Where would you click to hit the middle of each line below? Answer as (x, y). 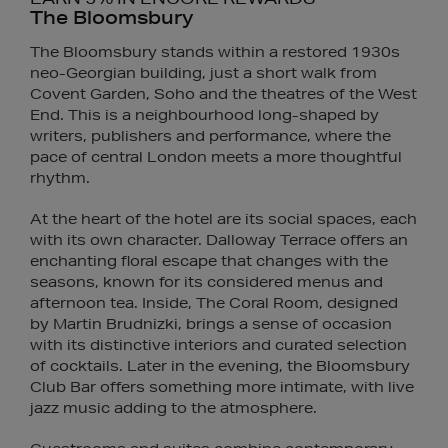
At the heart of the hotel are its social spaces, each (223, 219)
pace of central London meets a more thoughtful (216, 157)
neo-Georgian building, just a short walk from (203, 73)
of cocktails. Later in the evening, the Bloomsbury (220, 366)
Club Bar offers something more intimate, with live (222, 387)
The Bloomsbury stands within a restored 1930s (215, 52)
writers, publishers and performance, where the (210, 136)
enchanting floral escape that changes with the (209, 261)
